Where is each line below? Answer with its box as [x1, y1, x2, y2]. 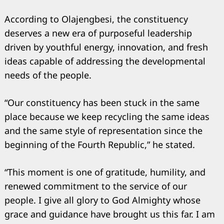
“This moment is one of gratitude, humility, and [4, 165, 205, 178]
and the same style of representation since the [4, 124, 202, 136]
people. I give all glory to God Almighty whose [4, 193, 200, 206]
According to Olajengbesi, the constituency [4, 12, 188, 25]
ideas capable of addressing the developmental [4, 54, 205, 67]
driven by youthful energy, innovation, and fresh [4, 40, 208, 53]
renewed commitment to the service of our [4, 179, 187, 192]
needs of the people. [4, 68, 91, 81]
